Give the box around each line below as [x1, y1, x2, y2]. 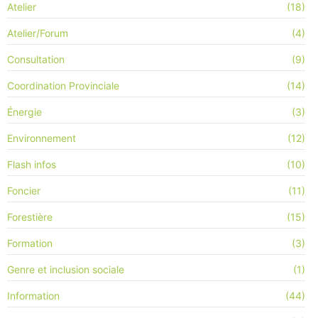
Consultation [7, 53, 65, 65]
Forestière [7, 210, 53, 223]
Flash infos [7, 158, 56, 170]
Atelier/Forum [7, 26, 68, 39]
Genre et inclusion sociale [7, 263, 124, 275]
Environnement [7, 131, 76, 144]
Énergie [7, 105, 42, 118]
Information [7, 289, 60, 302]
